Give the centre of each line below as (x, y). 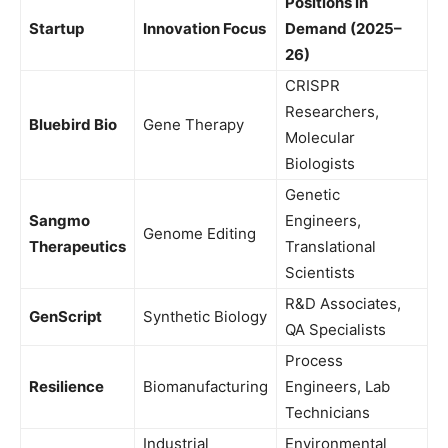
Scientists (320, 272)
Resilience (66, 386)
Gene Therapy (193, 124)
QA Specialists (335, 329)
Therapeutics (77, 246)
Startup (56, 28)
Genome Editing (199, 233)
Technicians (327, 412)
